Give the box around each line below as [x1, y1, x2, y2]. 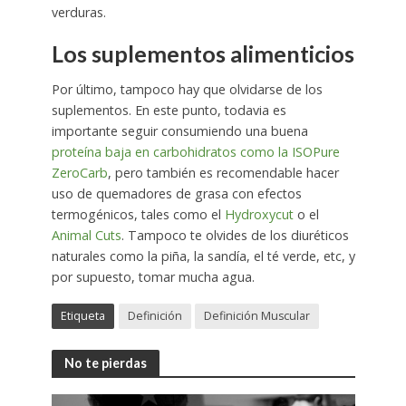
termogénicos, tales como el [51, 206, 225, 224]
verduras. [51, 3, 106, 21]
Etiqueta [60, 308, 105, 324]
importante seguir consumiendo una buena [51, 122, 308, 140]
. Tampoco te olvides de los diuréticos [121, 227, 349, 245]
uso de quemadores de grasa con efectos [51, 185, 302, 203]
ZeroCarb [51, 164, 108, 182]
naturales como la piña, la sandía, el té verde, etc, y [51, 247, 355, 266]
